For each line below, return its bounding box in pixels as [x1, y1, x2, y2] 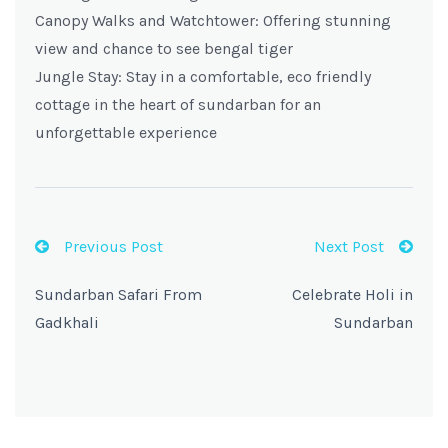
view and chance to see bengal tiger [35, 39, 293, 58]
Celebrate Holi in [292, 285, 413, 304]
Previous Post [64, 237, 163, 256]
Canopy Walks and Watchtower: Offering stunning [35, 11, 391, 30]
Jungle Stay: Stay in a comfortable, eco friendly [35, 67, 371, 86]
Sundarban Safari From [35, 285, 202, 304]
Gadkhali [35, 313, 99, 332]
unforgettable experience [35, 123, 217, 142]
